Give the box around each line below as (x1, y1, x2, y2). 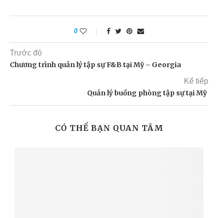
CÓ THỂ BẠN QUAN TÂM (54, 123, 163, 133)
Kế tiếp (184, 77, 208, 85)
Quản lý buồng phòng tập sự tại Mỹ (87, 89, 208, 97)
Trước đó (10, 49, 42, 57)
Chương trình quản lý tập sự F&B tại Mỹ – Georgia (10, 60, 181, 69)
